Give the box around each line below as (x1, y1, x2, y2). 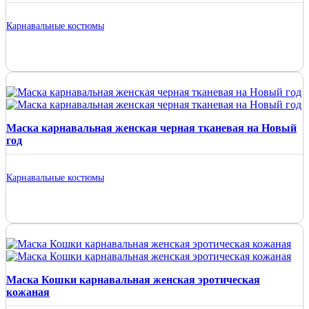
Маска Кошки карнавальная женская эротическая (6, 273, 260, 286)
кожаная (6, 286, 50, 298)
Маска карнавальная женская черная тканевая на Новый (6, 121, 297, 134)
